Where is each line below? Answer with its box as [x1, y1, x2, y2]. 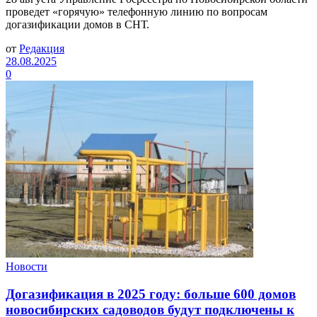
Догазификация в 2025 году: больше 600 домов [6, 287, 296, 302]
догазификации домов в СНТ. [6, 18, 149, 31]
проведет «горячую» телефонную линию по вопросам [6, 6, 267, 18]
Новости [6, 260, 47, 273]
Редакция [19, 42, 64, 55]
